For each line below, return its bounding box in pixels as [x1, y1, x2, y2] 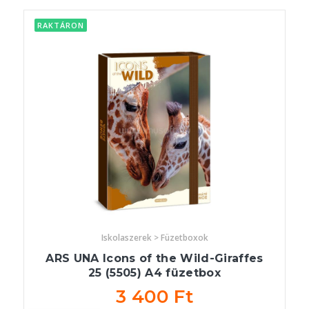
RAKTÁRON [37, 20, 84, 31]
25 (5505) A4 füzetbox [88, 266, 221, 280]
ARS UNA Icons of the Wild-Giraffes [46, 252, 263, 266]
